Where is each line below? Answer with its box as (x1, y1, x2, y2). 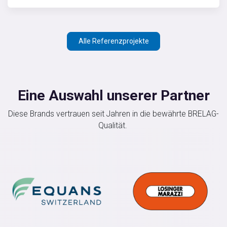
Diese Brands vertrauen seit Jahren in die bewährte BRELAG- (8, 109, 219, 119)
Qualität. (98, 121, 129, 131)
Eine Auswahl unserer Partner (17, 87, 210, 104)
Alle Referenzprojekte (78, 37, 149, 46)
